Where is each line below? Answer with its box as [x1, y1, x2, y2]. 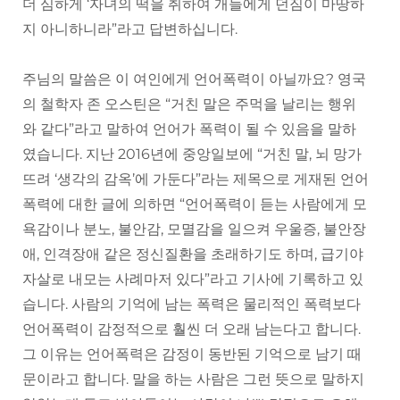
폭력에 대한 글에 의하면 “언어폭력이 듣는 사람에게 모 [22, 196, 367, 213]
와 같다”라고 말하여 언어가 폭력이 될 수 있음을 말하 [22, 121, 356, 138]
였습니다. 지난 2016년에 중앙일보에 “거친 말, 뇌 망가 [22, 146, 362, 163]
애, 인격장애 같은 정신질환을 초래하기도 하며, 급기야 [22, 246, 363, 263]
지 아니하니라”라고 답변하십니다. [22, 21, 237, 38]
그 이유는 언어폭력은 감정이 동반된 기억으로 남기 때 [22, 346, 362, 363]
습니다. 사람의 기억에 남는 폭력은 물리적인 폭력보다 [22, 296, 361, 313]
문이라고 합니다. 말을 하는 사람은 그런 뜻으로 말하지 [22, 371, 364, 388]
